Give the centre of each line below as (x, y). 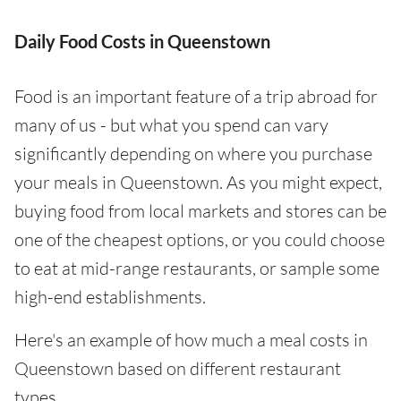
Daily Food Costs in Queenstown (142, 42)
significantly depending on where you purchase (193, 154)
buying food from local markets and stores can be (200, 211)
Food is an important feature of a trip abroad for (196, 97)
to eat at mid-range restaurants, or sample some (197, 269)
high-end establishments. (110, 297)
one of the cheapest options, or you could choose (200, 240)
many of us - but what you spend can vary (171, 125)
